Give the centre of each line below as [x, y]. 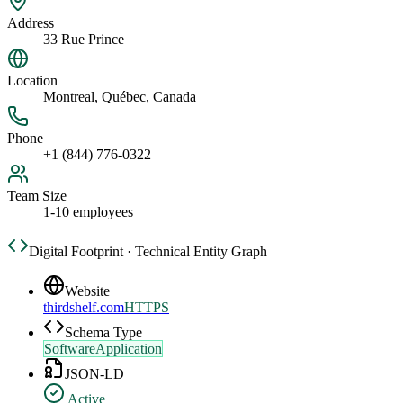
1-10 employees [88, 212]
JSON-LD [94, 374]
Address [31, 23]
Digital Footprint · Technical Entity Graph [148, 252]
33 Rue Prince [84, 40]
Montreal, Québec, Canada [120, 97]
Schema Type [103, 333]
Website [87, 291]
